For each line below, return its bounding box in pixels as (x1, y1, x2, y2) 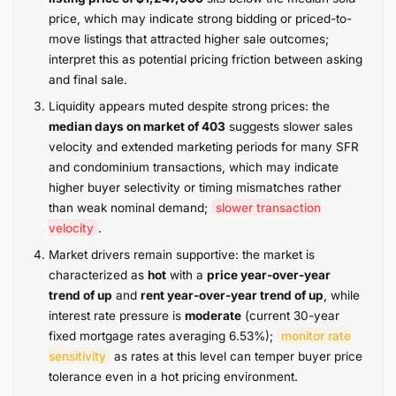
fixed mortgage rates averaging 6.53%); (49, 328, 278, 343)
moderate (185, 308, 242, 323)
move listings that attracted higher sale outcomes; (49, 31, 330, 46)
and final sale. (49, 72, 128, 87)
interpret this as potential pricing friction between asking (49, 51, 363, 66)
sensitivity (49, 348, 107, 363)
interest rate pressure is (49, 308, 186, 323)
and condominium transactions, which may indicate (49, 159, 339, 174)
